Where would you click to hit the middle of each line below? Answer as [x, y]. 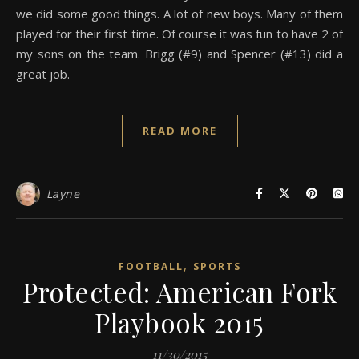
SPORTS [217, 266]
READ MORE [179, 130]
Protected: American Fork [179, 291]
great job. [43, 73]
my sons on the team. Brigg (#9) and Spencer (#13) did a [179, 53]
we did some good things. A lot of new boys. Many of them [179, 13]
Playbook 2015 [179, 322]
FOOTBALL [151, 266]
